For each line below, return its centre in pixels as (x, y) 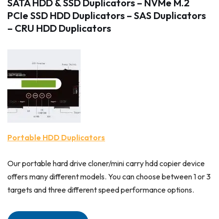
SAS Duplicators (170, 16)
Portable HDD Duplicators (56, 138)
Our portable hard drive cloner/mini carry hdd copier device (106, 164)
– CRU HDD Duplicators (59, 28)
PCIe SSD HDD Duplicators (66, 16)
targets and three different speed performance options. (101, 190)
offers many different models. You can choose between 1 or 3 (109, 177)
